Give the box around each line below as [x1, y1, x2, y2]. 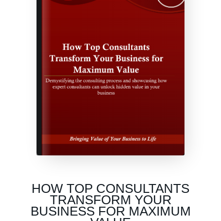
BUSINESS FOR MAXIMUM [30, 203, 191, 219]
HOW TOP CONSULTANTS [32, 181, 189, 196]
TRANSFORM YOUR [49, 192, 172, 207]
